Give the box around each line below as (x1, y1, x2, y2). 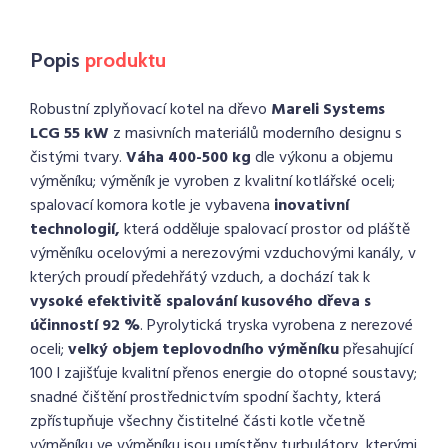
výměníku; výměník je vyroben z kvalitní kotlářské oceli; (30, 169, 395, 195)
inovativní (274, 193, 349, 219)
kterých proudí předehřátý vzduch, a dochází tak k (30, 265, 370, 291)
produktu (85, 48, 166, 72)
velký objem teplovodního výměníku (68, 337, 339, 363)
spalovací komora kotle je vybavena (30, 193, 274, 219)
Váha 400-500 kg (126, 145, 251, 171)
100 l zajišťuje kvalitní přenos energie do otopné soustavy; (30, 361, 417, 387)
